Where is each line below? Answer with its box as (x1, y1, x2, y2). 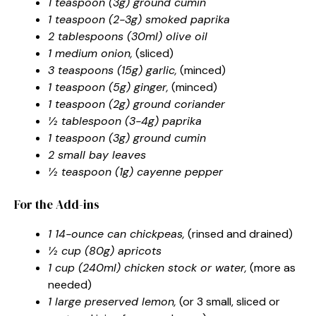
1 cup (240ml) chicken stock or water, (48, 260, 247, 275)
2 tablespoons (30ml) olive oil (48, 28, 207, 44)
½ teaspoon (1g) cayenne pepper (48, 164, 223, 179)
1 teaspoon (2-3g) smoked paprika (48, 11, 230, 27)
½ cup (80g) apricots (48, 243, 162, 258)
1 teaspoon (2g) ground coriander (48, 96, 225, 111)
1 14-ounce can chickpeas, (48, 226, 185, 241)
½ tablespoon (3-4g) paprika (48, 113, 202, 128)
